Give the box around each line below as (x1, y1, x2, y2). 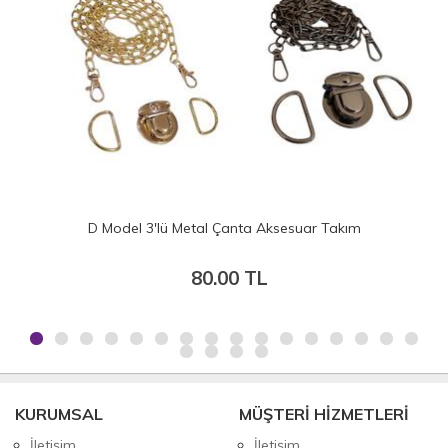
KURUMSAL (15, 403, 103, 424)
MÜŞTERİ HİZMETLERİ (239, 403, 409, 424)
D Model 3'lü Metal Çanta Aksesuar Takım (87, 218, 361, 237)
